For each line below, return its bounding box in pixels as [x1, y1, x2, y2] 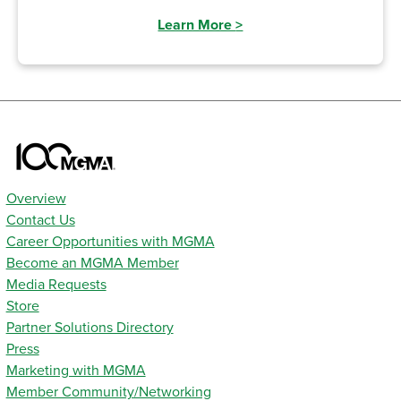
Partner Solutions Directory [5, 319, 174, 337]
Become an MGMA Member [5, 254, 179, 273]
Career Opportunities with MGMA [5, 233, 215, 252]
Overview [5, 190, 66, 209]
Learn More [158, 16, 236, 35]
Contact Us [5, 211, 75, 230]
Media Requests [5, 276, 107, 294]
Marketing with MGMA [5, 362, 146, 380]
